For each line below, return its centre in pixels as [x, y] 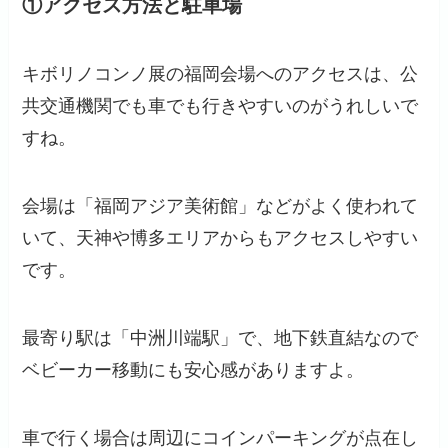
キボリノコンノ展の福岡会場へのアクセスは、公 [220, 74]
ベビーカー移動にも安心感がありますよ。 [193, 369]
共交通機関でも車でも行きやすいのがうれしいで [220, 106]
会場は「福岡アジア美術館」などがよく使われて [220, 205]
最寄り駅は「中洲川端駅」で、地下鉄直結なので [220, 337]
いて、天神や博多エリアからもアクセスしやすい [220, 237]
